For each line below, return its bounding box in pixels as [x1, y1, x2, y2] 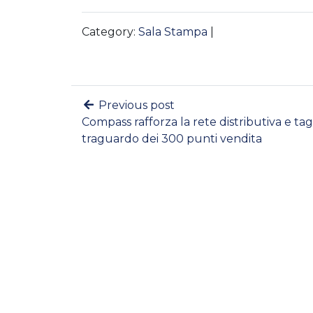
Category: [82, 25, 138, 39]
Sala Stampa [138, 25, 208, 39]
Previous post [96, 99, 175, 112]
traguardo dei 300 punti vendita [82, 132, 262, 146]
